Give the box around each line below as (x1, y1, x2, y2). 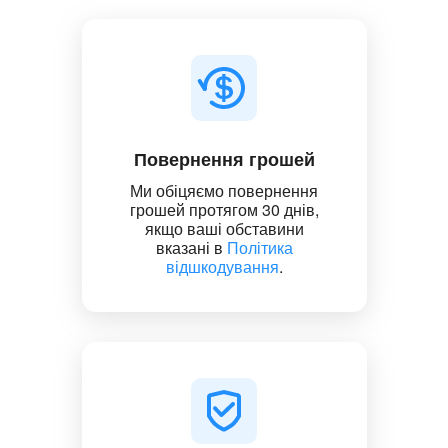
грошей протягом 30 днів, (129, 197, 319, 221)
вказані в (155, 235, 227, 259)
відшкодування (165, 254, 279, 278)
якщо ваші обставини (144, 216, 304, 240)
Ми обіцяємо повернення (130, 178, 318, 202)
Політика (226, 235, 293, 259)
